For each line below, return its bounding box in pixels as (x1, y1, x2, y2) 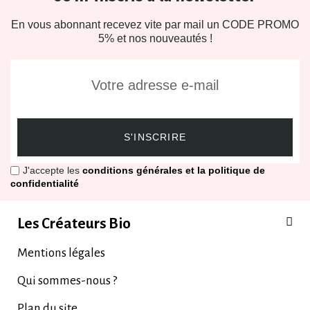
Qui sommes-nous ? (17, 274, 117, 288)
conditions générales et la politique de (82, 165, 265, 176)
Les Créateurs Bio (17, 216, 131, 232)
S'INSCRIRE (124, 131, 186, 143)
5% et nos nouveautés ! (98, 32, 212, 44)
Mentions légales (17, 246, 105, 260)
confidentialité (10, 178, 79, 190)
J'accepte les (23, 165, 82, 176)
